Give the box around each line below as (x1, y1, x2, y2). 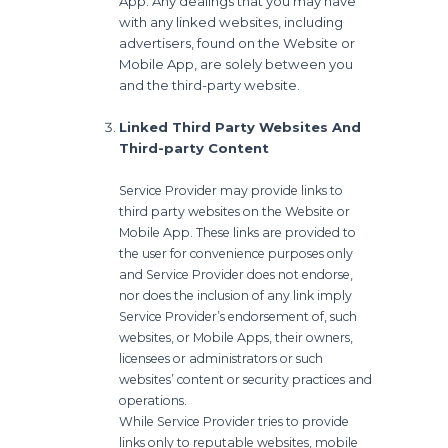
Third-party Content (119, 139, 270, 156)
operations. (119, 392, 188, 408)
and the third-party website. (119, 76, 301, 93)
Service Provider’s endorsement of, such (119, 308, 358, 324)
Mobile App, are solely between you (119, 55, 354, 72)
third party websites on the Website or (119, 203, 351, 219)
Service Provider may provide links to (119, 182, 344, 198)
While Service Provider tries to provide (119, 413, 350, 429)
